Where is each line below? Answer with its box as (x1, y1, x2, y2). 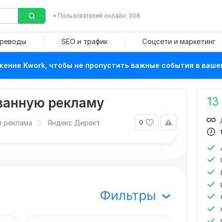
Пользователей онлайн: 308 (57, 12, 140, 19)
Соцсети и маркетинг (142, 37, 216, 46)
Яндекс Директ (48, 118, 100, 127)
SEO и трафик (61, 37, 108, 46)
